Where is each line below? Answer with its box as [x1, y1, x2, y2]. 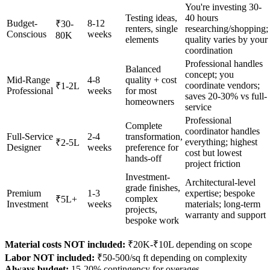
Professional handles [185, 58, 263, 69]
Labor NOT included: [5, 252, 95, 263]
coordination [185, 45, 233, 55]
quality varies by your [185, 34, 268, 45]
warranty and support [185, 209, 266, 220]
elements [125, 34, 159, 45]
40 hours [185, 12, 218, 23]
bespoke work [125, 215, 179, 225]
